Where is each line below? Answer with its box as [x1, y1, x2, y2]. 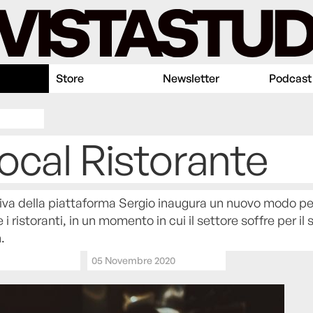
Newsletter [162, 71, 219, 86]
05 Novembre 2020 [92, 254, 176, 266]
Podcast [268, 71, 312, 86]
